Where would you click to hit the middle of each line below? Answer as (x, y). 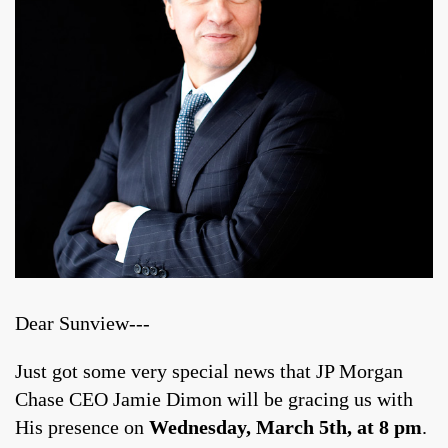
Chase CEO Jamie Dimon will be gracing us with (214, 399)
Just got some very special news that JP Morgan (209, 371)
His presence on (82, 427)
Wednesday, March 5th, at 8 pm (285, 427)
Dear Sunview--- (82, 323)
